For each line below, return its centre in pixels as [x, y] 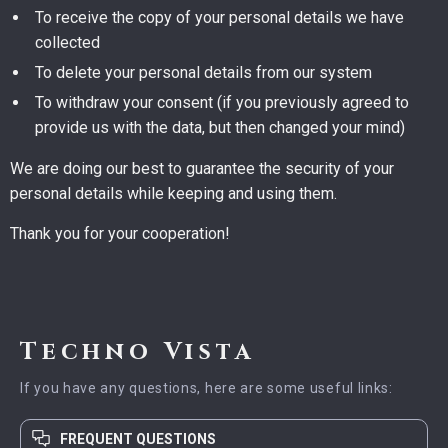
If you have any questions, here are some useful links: [206, 388]
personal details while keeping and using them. [173, 193]
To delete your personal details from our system [203, 72]
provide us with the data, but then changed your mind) [220, 127]
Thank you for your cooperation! [120, 233]
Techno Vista [137, 352]
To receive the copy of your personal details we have [219, 17]
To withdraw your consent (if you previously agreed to [222, 102]
